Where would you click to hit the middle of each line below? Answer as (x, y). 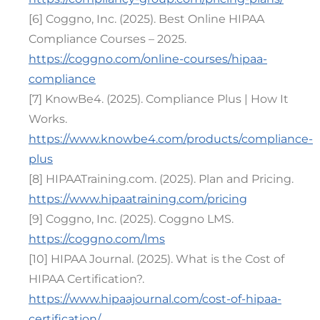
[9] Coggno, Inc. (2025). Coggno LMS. (131, 219)
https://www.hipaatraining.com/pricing (138, 199)
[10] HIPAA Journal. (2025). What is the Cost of (156, 259)
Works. (48, 119)
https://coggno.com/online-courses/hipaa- (148, 59)
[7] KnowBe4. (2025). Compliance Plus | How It (159, 99)
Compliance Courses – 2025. (107, 39)
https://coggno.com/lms (97, 239)
